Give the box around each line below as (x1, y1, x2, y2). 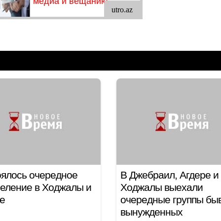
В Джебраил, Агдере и (120, 169, 219, 181)
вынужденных (120, 206, 183, 218)
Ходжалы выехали (120, 182, 203, 193)
